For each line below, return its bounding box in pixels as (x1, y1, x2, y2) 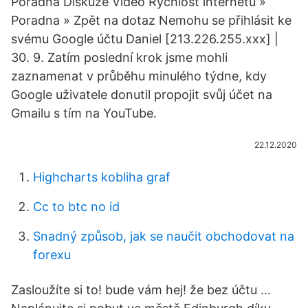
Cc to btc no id (33, 199, 120, 214)
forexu (33, 247, 71, 262)
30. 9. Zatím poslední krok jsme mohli (11, 50, 228, 65)
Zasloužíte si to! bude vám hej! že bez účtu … (11, 283, 271, 297)
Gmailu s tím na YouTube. (11, 106, 157, 120)
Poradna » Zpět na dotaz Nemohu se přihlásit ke (11, 13, 291, 27)
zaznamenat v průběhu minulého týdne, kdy (11, 69, 267, 83)
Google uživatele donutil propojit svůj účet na (11, 87, 272, 102)
